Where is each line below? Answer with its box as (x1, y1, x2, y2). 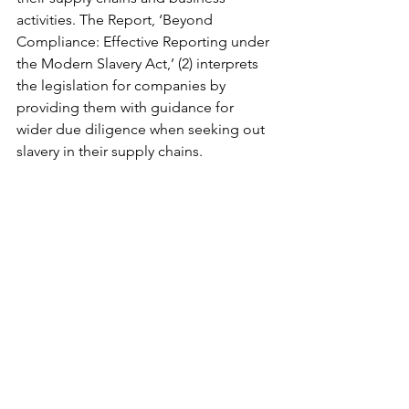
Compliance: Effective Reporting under (16, 33, 273, 51)
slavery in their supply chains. (16, 142, 206, 161)
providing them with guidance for (16, 99, 237, 117)
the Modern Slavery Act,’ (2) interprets (16, 55, 262, 73)
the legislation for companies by (16, 77, 229, 95)
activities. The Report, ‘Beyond (16, 11, 216, 29)
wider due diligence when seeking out (16, 121, 268, 139)
